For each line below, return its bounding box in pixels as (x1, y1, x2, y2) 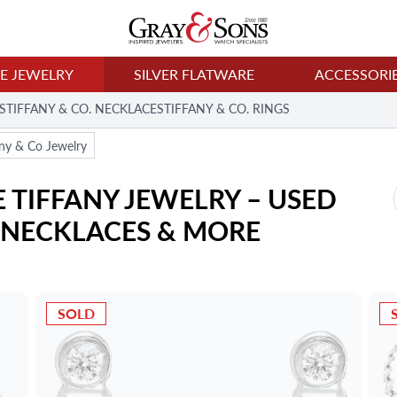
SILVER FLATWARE (134, 64, 255, 84)
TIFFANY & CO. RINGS (164, 99, 290, 117)
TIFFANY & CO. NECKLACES (6, 99, 164, 117)
